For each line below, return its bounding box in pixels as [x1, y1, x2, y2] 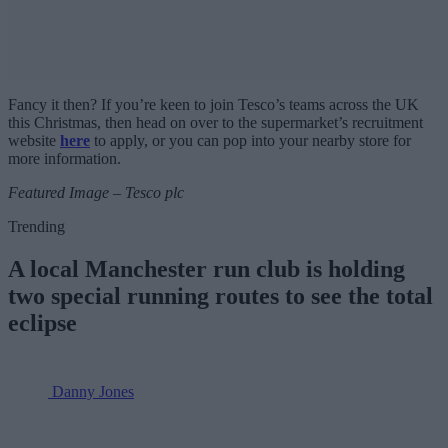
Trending [8, 217, 65, 235]
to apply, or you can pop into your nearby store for [90, 131, 411, 149]
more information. [8, 149, 121, 167]
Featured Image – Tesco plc [8, 183, 184, 201]
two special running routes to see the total [8, 282, 433, 309]
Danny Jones [52, 382, 134, 400]
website [8, 131, 60, 149]
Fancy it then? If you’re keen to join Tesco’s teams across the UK [8, 95, 419, 113]
